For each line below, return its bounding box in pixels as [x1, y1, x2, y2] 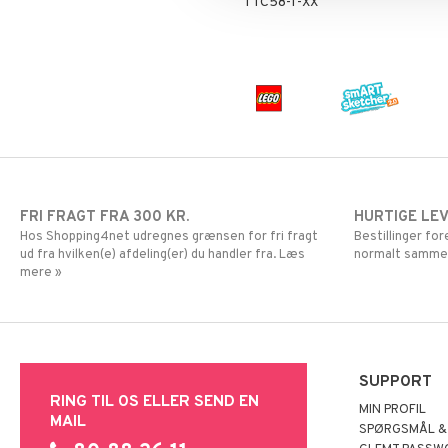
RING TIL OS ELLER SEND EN [50, 392, 259, 412]
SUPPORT [359, 372, 433, 392]
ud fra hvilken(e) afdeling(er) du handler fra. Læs [20, 247, 305, 263]
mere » [20, 265, 62, 281]
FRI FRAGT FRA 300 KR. [20, 208, 189, 227]
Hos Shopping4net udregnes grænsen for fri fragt [20, 229, 318, 245]
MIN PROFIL [359, 402, 427, 418]
